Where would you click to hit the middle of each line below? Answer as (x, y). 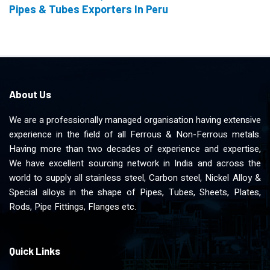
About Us (30, 94)
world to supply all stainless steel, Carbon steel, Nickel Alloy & (135, 178)
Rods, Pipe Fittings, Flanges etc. (73, 207)
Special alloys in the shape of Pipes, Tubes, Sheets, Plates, (135, 192)
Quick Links (35, 251)
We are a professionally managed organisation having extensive (135, 120)
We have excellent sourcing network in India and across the (135, 163)
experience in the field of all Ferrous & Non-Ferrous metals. (135, 134)
